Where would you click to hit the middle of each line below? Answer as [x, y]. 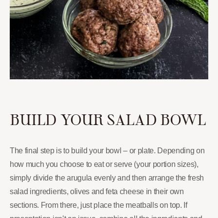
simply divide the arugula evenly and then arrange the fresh [107, 178]
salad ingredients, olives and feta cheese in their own [97, 191]
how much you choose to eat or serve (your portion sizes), [104, 164]
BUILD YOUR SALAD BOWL [108, 119]
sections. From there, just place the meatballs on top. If [99, 205]
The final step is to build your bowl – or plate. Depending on [107, 150]
